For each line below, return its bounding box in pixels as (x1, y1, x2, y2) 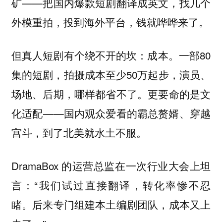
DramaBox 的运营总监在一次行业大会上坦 (11, 158, 211, 173)
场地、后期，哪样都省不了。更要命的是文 (11, 86, 211, 102)
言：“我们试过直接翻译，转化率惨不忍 (11, 177, 211, 192)
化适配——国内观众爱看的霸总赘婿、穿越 (11, 106, 211, 121)
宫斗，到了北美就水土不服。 (11, 125, 147, 140)
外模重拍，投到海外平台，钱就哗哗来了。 (11, 14, 209, 30)
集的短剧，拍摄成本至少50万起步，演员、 (11, 67, 211, 82)
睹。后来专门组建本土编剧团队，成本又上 (11, 196, 211, 212)
